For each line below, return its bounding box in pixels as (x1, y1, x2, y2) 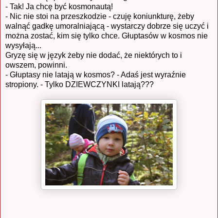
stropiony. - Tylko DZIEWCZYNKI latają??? (5, 80, 154, 89)
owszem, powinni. (5, 60, 67, 69)
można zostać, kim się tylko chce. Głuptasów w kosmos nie (5, 31, 208, 40)
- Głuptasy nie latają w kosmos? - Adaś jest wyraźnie (5, 70, 186, 79)
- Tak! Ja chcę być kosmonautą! (5, 2, 113, 11)
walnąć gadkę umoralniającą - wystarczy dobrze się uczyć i (5, 21, 209, 30)
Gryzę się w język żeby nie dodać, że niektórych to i (5, 51, 182, 59)
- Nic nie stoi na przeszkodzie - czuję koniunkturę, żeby (5, 12, 194, 20)
